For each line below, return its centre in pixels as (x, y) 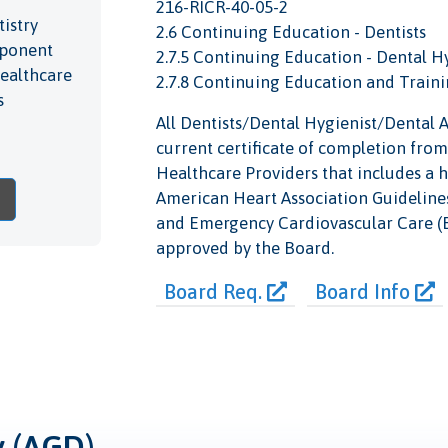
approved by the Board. (244, 247)
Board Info (364, 291)
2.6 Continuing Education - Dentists (290, 31)
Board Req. (215, 291)
